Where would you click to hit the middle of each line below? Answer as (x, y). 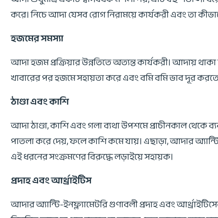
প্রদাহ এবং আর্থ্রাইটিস (51, 181)
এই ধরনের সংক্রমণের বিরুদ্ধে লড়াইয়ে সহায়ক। (92, 157)
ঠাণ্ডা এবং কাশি (40, 102)
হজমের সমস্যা (37, 39)
